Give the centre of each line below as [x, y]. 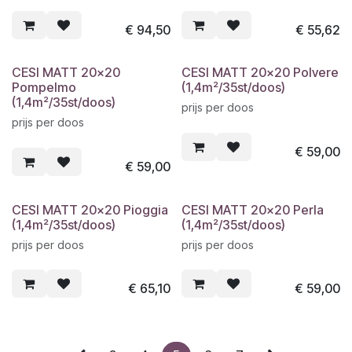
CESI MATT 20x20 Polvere [260, 73]
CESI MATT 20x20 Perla [253, 209]
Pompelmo [44, 88]
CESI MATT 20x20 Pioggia [90, 209]
